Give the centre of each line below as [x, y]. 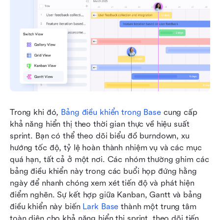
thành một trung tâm [157, 206]
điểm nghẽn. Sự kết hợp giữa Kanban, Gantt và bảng [106, 194]
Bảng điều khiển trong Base [111, 112]
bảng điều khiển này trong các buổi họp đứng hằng [103, 171]
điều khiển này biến [46, 206]
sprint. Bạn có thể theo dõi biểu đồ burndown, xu [100, 136]
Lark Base [101, 206]
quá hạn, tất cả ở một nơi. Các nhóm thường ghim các [110, 159]
